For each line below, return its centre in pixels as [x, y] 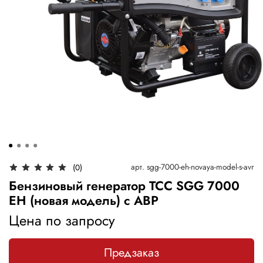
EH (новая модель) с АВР [84, 200]
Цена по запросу [62, 220]
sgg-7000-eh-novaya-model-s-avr [200, 166]
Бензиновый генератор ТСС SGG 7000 [124, 186]
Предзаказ [131, 252]
